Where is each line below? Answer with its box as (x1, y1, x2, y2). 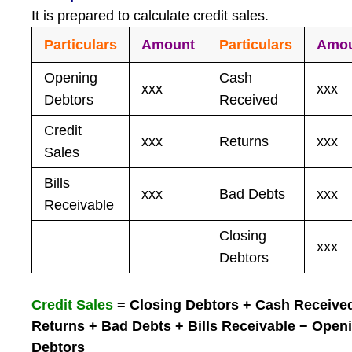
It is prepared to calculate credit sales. (31, 8, 269, 24)
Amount (141, 37, 196, 53)
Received (219, 92, 279, 108)
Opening (44, 70, 98, 86)
